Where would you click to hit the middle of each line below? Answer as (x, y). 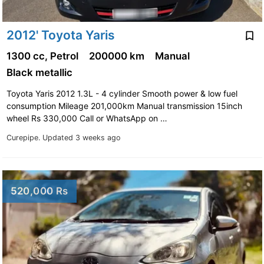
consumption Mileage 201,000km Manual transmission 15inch (124, 106)
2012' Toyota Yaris (60, 35)
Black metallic (40, 73)
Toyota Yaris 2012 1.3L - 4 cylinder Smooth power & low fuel (122, 94)
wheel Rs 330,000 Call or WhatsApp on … (88, 118)
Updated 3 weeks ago (81, 138)
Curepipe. (24, 138)
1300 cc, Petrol (43, 56)
